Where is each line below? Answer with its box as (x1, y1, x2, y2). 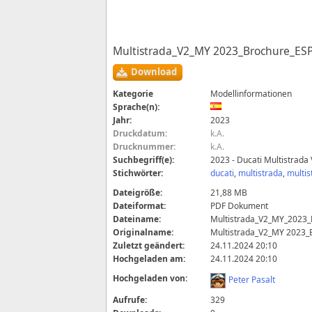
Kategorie (113, 88, 154, 100)
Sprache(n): (113, 101, 160, 113)
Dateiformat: (113, 200, 166, 212)
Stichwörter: (113, 167, 164, 179)
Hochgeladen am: (113, 253, 186, 265)
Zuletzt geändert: (113, 240, 185, 251)
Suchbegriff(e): (113, 154, 175, 166)
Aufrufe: (113, 294, 148, 306)
